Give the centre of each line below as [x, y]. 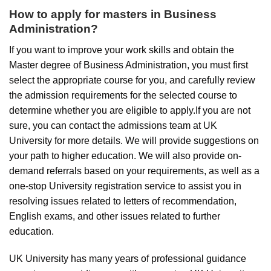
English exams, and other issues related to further [115, 216]
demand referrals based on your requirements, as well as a [134, 171]
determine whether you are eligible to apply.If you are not [130, 110]
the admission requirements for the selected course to [123, 95]
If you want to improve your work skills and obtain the [122, 50]
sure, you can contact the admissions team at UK [113, 125]
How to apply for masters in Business [113, 15]
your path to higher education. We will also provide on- [125, 155]
